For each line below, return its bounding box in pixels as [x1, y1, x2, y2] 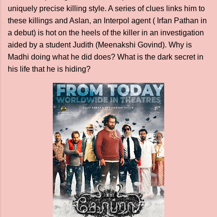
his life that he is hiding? [8, 65, 93, 73]
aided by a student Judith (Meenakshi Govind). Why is [8, 41, 192, 49]
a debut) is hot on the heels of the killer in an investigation [8, 29, 204, 37]
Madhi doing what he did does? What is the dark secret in [8, 53, 203, 61]
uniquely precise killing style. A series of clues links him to [8, 4, 205, 13]
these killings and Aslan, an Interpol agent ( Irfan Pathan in [8, 16, 207, 25]
